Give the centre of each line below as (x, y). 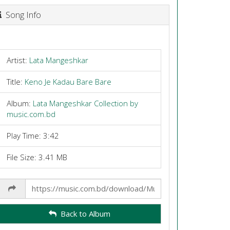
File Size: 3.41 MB (37, 157)
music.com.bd (31, 114)
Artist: (18, 60)
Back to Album (84, 214)
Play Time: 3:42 (33, 135)
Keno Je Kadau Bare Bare (68, 81)
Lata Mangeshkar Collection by (85, 103)
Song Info (21, 15)
